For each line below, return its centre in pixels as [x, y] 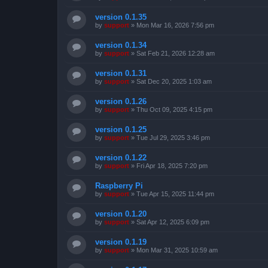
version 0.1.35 [121, 17]
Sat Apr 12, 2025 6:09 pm [173, 222]
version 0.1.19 [121, 242]
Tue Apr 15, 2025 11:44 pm [175, 194]
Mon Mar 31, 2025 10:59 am [177, 250]
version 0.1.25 [121, 129]
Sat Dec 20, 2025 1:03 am [174, 81]
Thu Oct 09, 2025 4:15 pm [174, 109]
